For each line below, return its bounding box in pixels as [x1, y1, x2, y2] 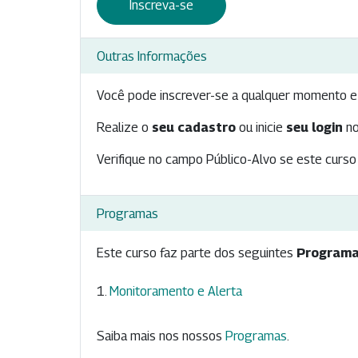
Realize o [97, 120, 152, 136]
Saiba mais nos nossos [97, 328, 225, 344]
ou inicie [236, 120, 286, 136]
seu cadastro [152, 120, 236, 136]
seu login [286, 120, 343, 136]
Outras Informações [97, 48, 207, 64]
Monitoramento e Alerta [109, 284, 242, 300]
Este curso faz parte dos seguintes [97, 245, 296, 261]
